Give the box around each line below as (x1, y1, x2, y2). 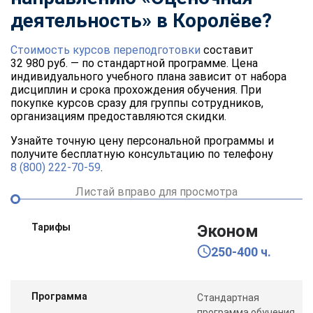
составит (201, 43, 254, 57)
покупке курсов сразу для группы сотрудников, (10, 96, 263, 110)
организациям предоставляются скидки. (10, 109, 229, 123)
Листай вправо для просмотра (75, 184, 238, 198)
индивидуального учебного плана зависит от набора (10, 69, 286, 83)
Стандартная (197, 291, 260, 303)
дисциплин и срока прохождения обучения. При (10, 82, 261, 96)
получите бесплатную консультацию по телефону (10, 147, 273, 161)
